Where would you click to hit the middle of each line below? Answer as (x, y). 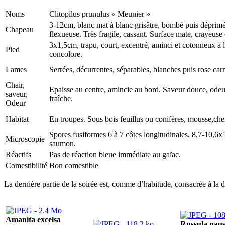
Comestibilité (26, 165)
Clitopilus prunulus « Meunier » (100, 14)
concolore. (66, 54)
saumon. (63, 143)
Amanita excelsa (33, 219)
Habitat (17, 119)
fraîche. (61, 98)
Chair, (15, 85)
